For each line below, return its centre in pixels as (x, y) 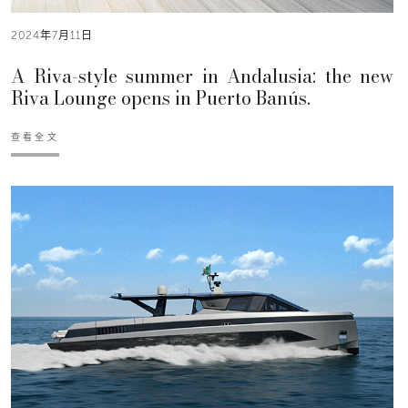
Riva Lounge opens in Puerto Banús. (161, 97)
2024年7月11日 (52, 35)
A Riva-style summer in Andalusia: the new (202, 76)
